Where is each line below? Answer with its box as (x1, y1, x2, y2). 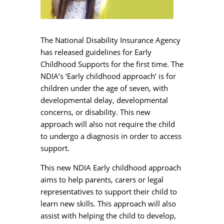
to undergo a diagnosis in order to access (40, 130, 181, 141)
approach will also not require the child (40, 118, 175, 129)
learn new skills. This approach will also (40, 198, 176, 208)
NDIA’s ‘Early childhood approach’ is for (40, 70, 176, 81)
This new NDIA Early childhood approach (40, 162, 181, 172)
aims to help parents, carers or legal (40, 174, 163, 184)
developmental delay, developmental (40, 94, 168, 105)
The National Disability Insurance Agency (40, 34, 180, 45)
